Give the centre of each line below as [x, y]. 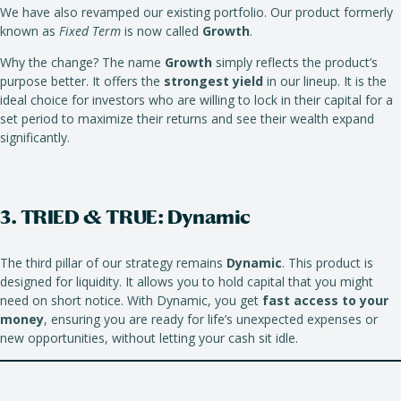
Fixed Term [90, 30]
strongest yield [213, 81]
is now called [162, 30]
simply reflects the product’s [295, 62]
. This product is [328, 262]
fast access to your [325, 300]
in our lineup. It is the [325, 81]
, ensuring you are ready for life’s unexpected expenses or [211, 319]
